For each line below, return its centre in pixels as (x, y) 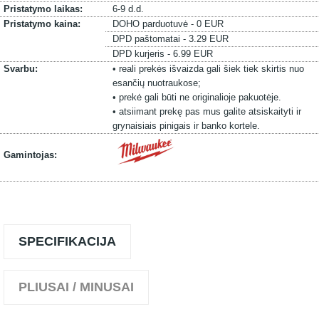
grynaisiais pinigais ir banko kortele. (186, 126)
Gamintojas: (30, 155)
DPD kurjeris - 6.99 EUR (162, 54)
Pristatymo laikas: (43, 9)
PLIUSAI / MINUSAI (76, 287)
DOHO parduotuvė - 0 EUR (168, 24)
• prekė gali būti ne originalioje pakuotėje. (197, 97)
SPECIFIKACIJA (67, 241)
